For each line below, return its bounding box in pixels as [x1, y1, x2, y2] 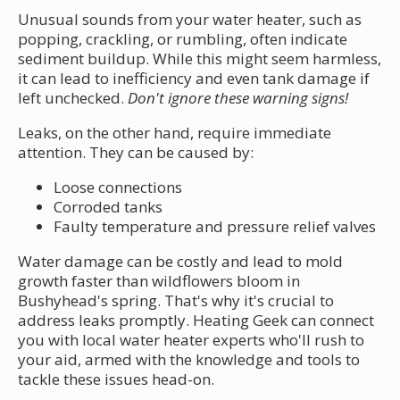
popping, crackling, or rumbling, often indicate [18, 28, 347, 49]
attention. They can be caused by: [18, 141, 254, 162]
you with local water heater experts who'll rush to [18, 329, 364, 350]
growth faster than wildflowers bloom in [18, 270, 300, 291]
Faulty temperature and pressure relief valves [54, 215, 376, 237]
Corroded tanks [54, 196, 162, 217]
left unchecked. [18, 87, 128, 108]
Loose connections [54, 176, 182, 197]
